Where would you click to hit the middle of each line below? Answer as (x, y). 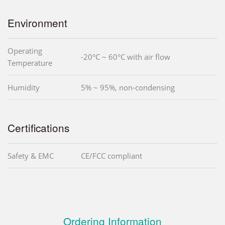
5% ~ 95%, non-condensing (128, 88)
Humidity (24, 88)
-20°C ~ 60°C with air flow (126, 57)
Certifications (38, 128)
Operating (25, 51)
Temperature (30, 63)
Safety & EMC (31, 156)
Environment (37, 23)
